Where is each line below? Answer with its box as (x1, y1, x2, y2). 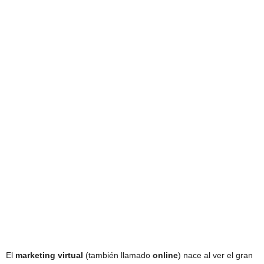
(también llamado (83, 250, 153, 260)
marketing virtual (15, 250, 83, 260)
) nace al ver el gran (178, 250, 253, 260)
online (153, 250, 178, 260)
